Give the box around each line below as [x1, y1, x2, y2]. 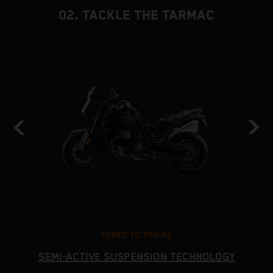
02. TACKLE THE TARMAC [58, 7, 214, 23]
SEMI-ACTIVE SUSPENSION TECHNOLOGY [38, 251, 235, 264]
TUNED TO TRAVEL [101, 230, 172, 241]
